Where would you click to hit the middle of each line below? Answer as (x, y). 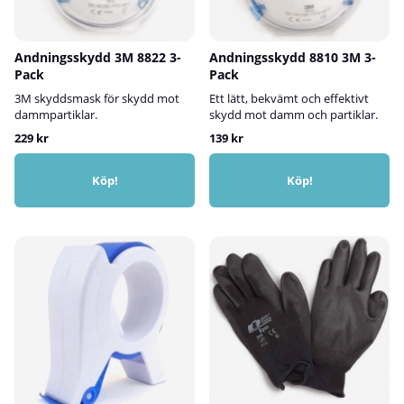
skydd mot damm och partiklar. (294, 114)
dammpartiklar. (56, 114)
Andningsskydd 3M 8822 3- (98, 57)
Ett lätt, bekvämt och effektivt (289, 98)
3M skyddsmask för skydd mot (97, 98)
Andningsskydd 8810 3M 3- (293, 57)
